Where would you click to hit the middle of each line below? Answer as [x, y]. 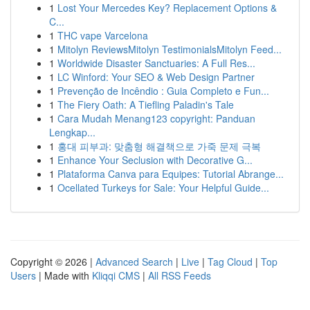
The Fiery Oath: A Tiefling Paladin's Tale [146, 104]
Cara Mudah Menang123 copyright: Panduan [156, 118]
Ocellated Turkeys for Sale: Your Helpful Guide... [163, 188]
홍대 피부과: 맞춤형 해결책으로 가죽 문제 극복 [159, 146]
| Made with [64, 275]
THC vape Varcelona [103, 35]
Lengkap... [72, 132]
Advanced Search [134, 262]
